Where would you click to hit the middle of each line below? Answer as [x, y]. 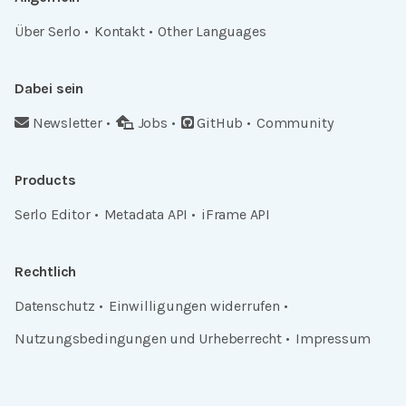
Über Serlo [48, 32]
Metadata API [146, 215]
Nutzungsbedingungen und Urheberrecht [149, 339]
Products [45, 180]
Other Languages [212, 32]
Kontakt [119, 32]
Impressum [333, 339]
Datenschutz [55, 306]
